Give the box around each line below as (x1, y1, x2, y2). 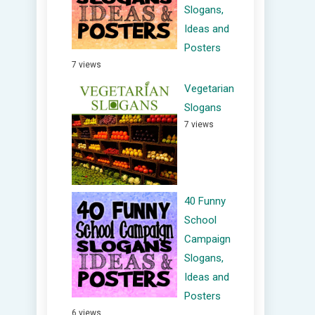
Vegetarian (184, 82, 234, 95)
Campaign (184, 233, 231, 245)
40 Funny (184, 195, 226, 207)
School (184, 214, 217, 226)
